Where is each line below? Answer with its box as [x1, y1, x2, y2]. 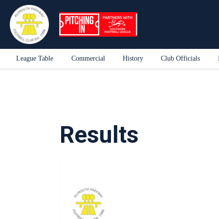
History [122, 55, 143, 63]
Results [60, 121, 139, 149]
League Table [16, 55, 54, 63]
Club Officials [161, 55, 200, 63]
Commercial [71, 55, 105, 63]
